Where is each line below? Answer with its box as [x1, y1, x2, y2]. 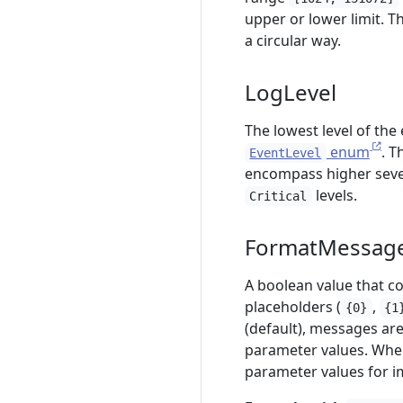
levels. [311, 185, 357, 205]
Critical [249, 189, 308, 203]
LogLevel [245, 77, 336, 107]
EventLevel [249, 146, 322, 160]
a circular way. [245, 31, 341, 50]
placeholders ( [245, 297, 341, 317]
